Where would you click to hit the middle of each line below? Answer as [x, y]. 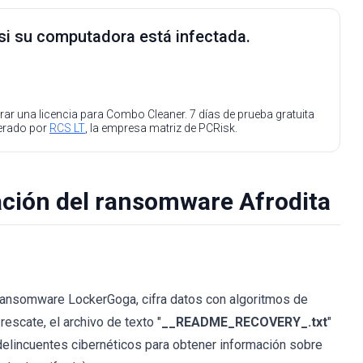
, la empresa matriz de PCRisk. [161, 128]
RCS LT [67, 128]
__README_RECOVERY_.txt [244, 322]
